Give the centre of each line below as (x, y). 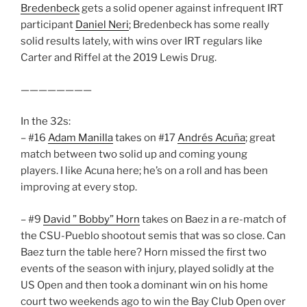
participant (48, 25)
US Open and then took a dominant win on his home (144, 285)
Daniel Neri (102, 25)
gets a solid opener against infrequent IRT (182, 9)
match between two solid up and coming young (134, 155)
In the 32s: (46, 122)
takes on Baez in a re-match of (213, 219)
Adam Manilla (81, 138)
